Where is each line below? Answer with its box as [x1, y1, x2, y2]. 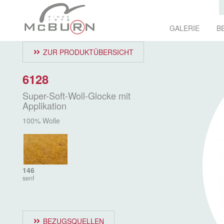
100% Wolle [22, 115, 60, 125]
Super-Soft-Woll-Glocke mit [22, 89, 130, 102]
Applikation [22, 99, 66, 112]
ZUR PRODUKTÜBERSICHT [43, 47, 133, 57]
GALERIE [169, 23, 199, 33]
